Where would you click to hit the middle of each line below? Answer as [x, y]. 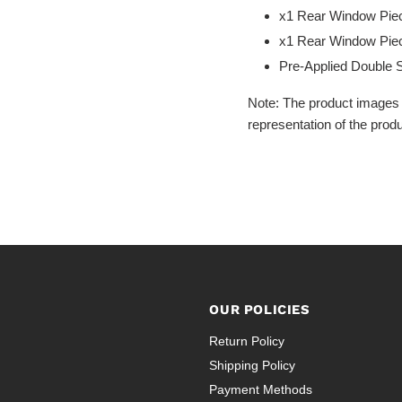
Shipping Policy [253, 366]
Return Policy [247, 341]
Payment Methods [261, 390]
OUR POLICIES [260, 310]
